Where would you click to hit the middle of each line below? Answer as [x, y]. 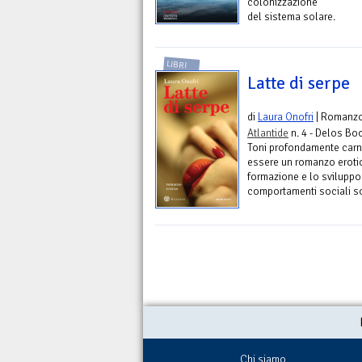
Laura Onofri [286, 117]
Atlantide [268, 133]
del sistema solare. [291, 16]
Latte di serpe [299, 83]
